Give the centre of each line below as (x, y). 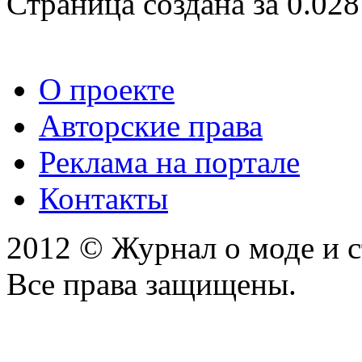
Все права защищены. (152, 284)
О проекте (107, 89)
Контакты (103, 198)
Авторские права (151, 125)
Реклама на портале (169, 162)
